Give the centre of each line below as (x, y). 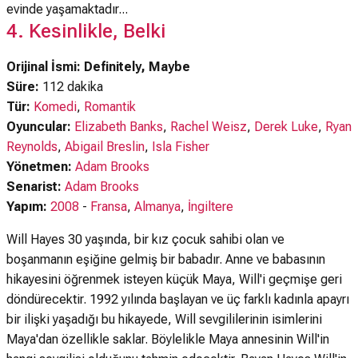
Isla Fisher (181, 147)
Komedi (55, 107)
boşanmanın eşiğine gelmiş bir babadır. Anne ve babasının (166, 259)
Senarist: (36, 187)
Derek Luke (286, 127)
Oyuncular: (40, 127)
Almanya (157, 207)
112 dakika (71, 87)
